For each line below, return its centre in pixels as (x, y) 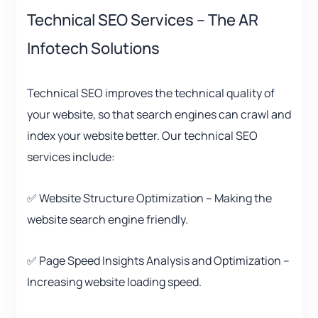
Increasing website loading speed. (114, 282)
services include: (71, 157)
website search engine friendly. (108, 220)
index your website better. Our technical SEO (142, 136)
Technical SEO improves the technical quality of (151, 93)
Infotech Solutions (93, 49)
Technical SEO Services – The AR (143, 20)
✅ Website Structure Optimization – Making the (149, 198)
